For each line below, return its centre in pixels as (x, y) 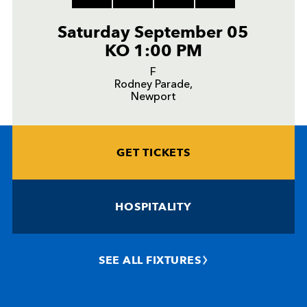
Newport (153, 98)
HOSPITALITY (153, 207)
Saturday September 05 (153, 32)
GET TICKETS (153, 153)
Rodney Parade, (153, 85)
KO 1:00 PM (153, 51)
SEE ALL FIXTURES (150, 260)
